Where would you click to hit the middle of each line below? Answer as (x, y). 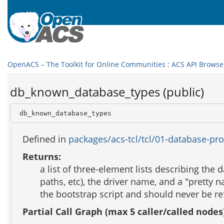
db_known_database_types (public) (107, 92)
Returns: (42, 156)
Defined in (45, 139)
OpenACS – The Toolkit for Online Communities (86, 64)
